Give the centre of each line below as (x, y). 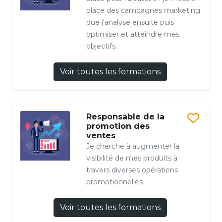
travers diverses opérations (132, 170)
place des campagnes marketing (143, 11)
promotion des (118, 126)
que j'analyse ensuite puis (130, 23)
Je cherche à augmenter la (133, 146)
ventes (101, 136)
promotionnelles (114, 182)
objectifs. (101, 46)
